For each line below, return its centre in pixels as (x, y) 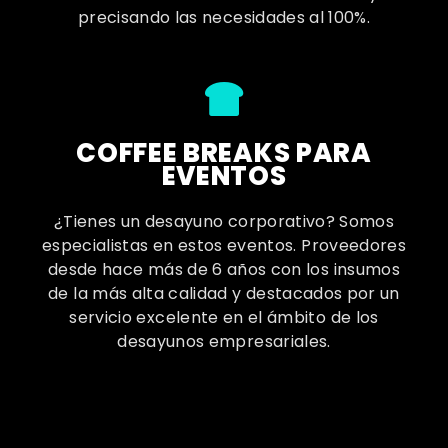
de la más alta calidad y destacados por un (224, 294)
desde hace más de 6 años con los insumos (223, 270)
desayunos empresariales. (224, 342)
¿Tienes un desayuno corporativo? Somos (224, 222)
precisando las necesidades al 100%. (224, 17)
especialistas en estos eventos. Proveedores (224, 246)
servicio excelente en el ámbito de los (224, 318)
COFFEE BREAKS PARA (224, 153)
